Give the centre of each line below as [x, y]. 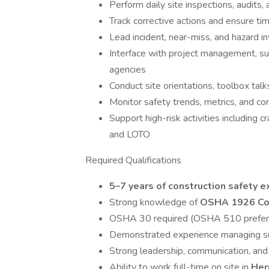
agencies [128, 70]
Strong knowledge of [155, 202]
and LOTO [130, 134]
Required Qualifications [133, 160]
